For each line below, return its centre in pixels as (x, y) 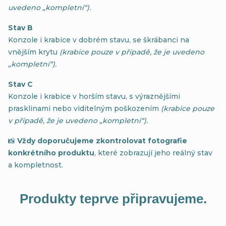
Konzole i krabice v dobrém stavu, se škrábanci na (99, 40)
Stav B (20, 28)
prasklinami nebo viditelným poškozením (84, 108)
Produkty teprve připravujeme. (113, 199)
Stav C (20, 84)
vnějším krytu (34, 52)
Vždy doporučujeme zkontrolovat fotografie (102, 141)
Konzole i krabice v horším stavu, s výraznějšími (94, 96)
